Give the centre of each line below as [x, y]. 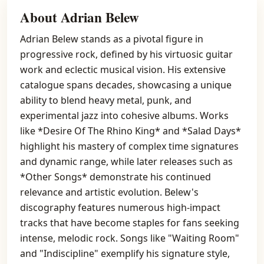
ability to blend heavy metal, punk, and [106, 100]
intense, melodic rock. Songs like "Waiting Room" [130, 238]
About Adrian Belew [80, 17]
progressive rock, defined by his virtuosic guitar [126, 54]
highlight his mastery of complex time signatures [129, 146]
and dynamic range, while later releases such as [126, 161]
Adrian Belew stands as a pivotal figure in [112, 39]
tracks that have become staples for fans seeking [130, 223]
